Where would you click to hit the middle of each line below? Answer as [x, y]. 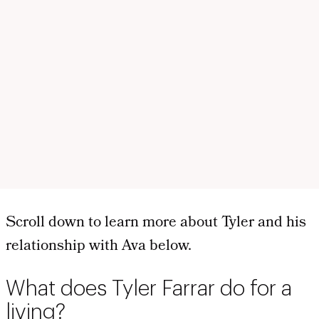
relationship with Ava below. [99, 246]
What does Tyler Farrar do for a [149, 288]
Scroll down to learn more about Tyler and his [156, 223]
